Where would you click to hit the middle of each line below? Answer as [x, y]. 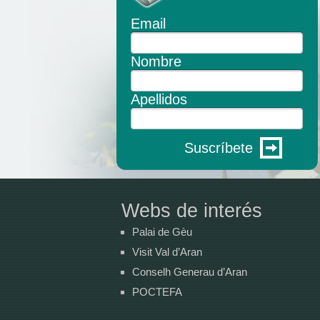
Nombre [156, 62]
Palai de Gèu [162, 232]
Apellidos [159, 100]
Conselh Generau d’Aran [190, 272]
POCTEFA [157, 292]
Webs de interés [192, 211]
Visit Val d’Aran [167, 252]
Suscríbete [219, 148]
